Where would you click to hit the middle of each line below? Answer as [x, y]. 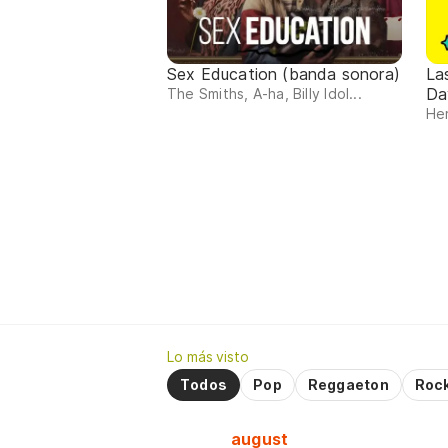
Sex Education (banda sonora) [283, 74]
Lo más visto [208, 357]
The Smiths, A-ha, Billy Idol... [264, 94]
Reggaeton [348, 385]
